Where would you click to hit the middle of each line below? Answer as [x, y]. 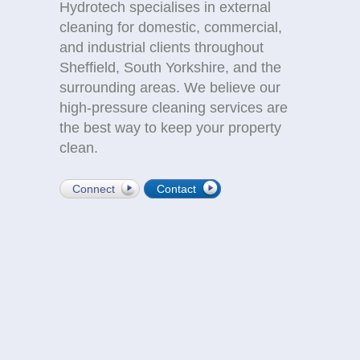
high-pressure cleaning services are [174, 108]
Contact [176, 189]
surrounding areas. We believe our [170, 88]
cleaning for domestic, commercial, [171, 27]
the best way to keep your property [170, 128]
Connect [94, 189]
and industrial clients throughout [162, 47]
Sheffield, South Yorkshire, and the [170, 67]
